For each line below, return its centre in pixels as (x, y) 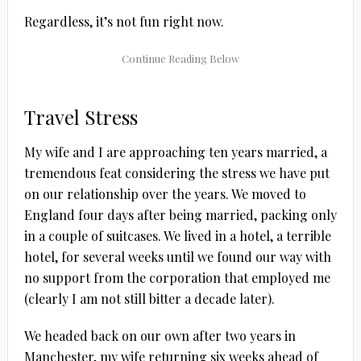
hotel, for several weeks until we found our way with (177, 256)
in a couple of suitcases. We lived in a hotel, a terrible (177, 235)
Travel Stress (81, 116)
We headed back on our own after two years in (160, 335)
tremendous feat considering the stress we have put (176, 172)
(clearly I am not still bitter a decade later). (149, 298)
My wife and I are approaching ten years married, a (175, 151)
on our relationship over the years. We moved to (165, 193)
